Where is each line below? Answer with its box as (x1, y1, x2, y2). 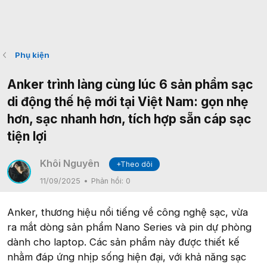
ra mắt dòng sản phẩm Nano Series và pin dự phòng (7, 221, 252, 233)
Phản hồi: (91, 176, 126, 185)
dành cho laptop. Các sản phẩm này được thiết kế (7, 236, 240, 248)
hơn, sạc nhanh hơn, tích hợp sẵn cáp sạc (7, 111, 252, 126)
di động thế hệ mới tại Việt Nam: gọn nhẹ (7, 94, 249, 109)
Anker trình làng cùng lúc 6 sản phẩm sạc (7, 77, 253, 92)
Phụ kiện (14, 50, 49, 60)
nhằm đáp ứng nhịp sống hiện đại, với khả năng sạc (7, 251, 246, 263)
